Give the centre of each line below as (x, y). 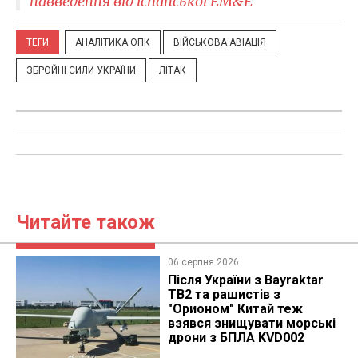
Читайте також (86, 222)
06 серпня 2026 (203, 262)
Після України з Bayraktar (245, 280)
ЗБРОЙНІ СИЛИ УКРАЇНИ (81, 70)
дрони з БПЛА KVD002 (236, 337)
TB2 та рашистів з (224, 294)
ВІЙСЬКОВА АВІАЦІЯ (220, 42)
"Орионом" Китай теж (235, 308)
